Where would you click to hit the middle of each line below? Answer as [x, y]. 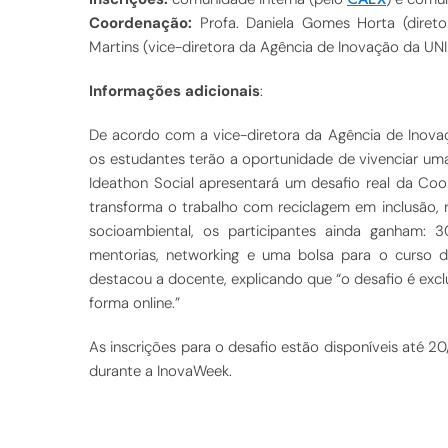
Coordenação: [140, 22]
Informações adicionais [174, 90]
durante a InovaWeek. [160, 370]
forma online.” [134, 302]
